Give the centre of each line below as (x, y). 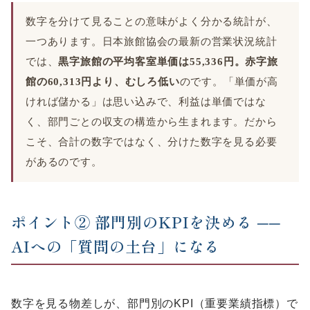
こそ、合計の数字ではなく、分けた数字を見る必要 (152, 142)
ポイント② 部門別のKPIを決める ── (146, 221)
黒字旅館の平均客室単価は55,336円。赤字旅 (168, 61)
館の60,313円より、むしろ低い (103, 81)
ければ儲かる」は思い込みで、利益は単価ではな (146, 101)
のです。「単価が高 (229, 81)
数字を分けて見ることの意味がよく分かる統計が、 (152, 21)
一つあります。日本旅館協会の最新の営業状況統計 (152, 41)
